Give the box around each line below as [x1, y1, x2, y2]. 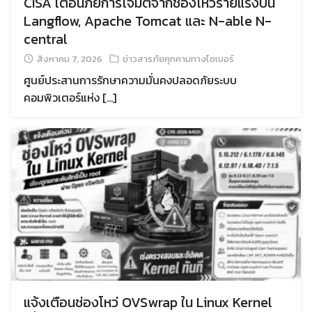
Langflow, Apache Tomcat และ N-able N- [24, 10, 272, 32]
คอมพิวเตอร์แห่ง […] [24, 89, 116, 107]
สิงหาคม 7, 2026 [37, 52, 102, 66]
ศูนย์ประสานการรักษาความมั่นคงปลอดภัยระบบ [24, 72, 237, 89]
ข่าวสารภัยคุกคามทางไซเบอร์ [123, 52, 234, 66]
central [24, 29, 68, 50]
